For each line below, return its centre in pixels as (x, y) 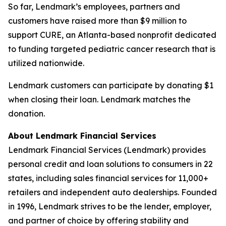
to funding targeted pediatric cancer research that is (112, 49)
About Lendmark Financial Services (82, 136)
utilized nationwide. (46, 63)
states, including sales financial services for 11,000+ (108, 178)
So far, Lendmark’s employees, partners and (94, 7)
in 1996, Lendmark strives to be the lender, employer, (110, 206)
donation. (26, 114)
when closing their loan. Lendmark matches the (99, 99)
